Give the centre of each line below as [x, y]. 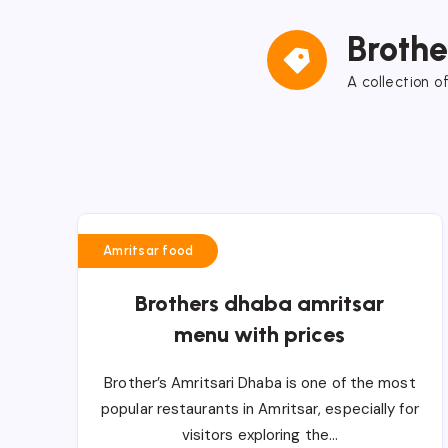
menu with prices [260, 334]
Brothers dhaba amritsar [260, 303]
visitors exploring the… [260, 434]
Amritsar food [148, 250]
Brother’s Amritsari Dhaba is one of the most [260, 382]
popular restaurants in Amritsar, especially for [260, 408]
